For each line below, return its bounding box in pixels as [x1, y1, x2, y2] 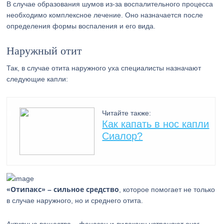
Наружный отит [6, 44, 82, 57]
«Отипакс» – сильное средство [6, 184, 119, 194]
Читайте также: [102, 109, 151, 117]
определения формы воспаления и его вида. [6, 22, 156, 30]
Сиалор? [102, 130, 143, 141]
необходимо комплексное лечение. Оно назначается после [6, 11, 203, 19]
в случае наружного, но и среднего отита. [6, 196, 143, 204]
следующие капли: [6, 75, 68, 83]
